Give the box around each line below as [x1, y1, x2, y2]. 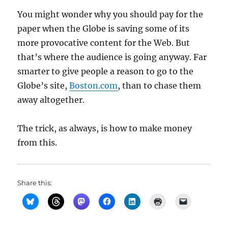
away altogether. [17, 95, 85, 105]
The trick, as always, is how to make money [17, 123, 192, 133]
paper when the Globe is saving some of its [17, 23, 190, 34]
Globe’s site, [17, 80, 70, 91]
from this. [17, 137, 58, 148]
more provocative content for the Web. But [17, 38, 190, 48]
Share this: [17, 179, 52, 187]
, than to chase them [118, 80, 202, 91]
